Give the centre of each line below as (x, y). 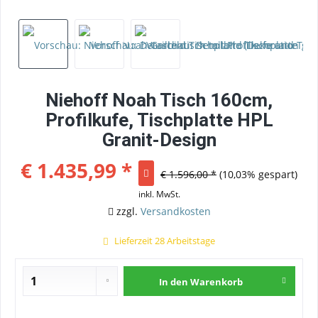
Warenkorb (217, 282)
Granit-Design (159, 140)
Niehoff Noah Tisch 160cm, (159, 100)
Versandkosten (175, 211)
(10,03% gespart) (258, 174)
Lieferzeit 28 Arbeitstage (164, 241)
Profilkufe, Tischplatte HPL (159, 120)
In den (174, 282)
